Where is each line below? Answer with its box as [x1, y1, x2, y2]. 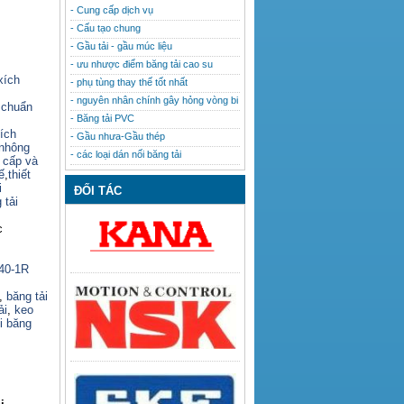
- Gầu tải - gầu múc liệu [70, 40, 172, 51]
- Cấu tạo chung [70, 22, 141, 33]
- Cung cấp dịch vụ [70, 4, 153, 15]
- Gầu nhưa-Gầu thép [70, 130, 165, 142]
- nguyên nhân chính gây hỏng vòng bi [70, 94, 238, 106]
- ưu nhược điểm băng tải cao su [70, 58, 213, 69]
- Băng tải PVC [70, 112, 134, 124]
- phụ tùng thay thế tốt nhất [70, 76, 188, 87]
